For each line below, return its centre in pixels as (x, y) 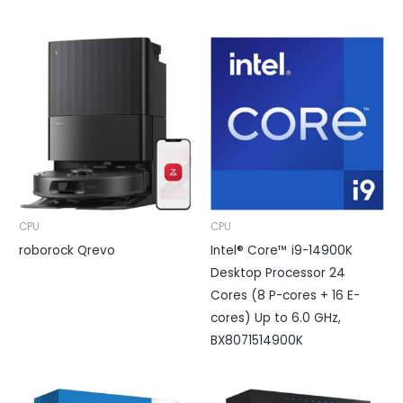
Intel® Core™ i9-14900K (282, 251)
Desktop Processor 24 (278, 273)
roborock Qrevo (67, 251)
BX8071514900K (257, 341)
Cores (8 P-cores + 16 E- (285, 296)
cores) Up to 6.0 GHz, (276, 318)
